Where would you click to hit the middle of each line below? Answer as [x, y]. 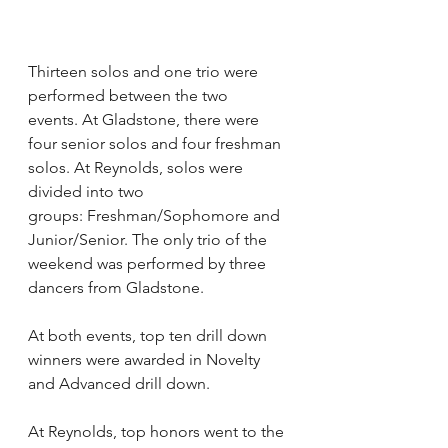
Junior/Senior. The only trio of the [149, 240]
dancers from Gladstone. [118, 288]
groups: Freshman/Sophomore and [156, 216]
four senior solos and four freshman [156, 144]
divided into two [88, 192]
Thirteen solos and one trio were [145, 72]
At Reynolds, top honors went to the [158, 432]
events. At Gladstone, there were [145, 120]
